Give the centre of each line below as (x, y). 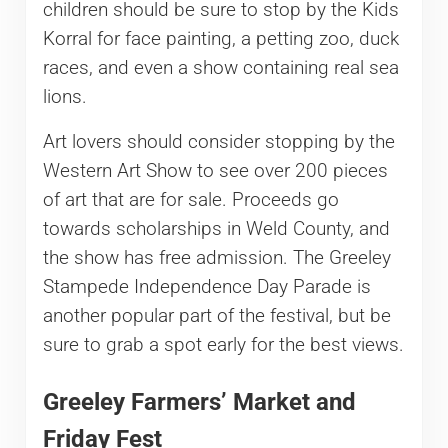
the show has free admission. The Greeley (216, 258)
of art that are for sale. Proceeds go (190, 200)
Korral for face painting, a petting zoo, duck (220, 39)
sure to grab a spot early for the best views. (223, 345)
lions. (64, 97)
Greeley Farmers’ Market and (199, 401)
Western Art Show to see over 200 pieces (215, 171)
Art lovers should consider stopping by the (218, 142)
